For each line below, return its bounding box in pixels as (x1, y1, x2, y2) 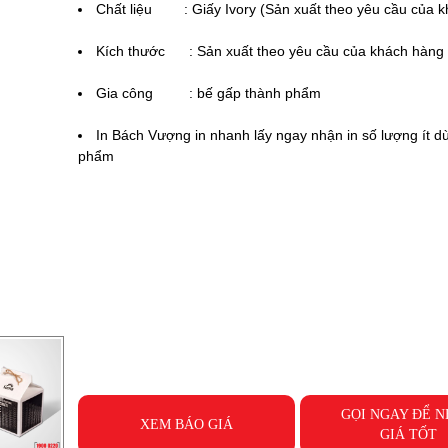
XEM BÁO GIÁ (139, 417, 233, 432)
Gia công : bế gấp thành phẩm (95, 85, 321, 101)
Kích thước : (95, 43, 197, 59)
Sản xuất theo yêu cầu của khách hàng (196, 43, 444, 59)
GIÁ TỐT (379, 427, 437, 442)
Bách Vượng (111, 127, 191, 143)
